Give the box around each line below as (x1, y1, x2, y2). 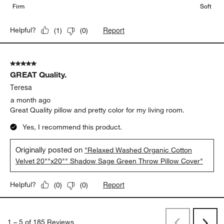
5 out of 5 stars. (10, 59, 60, 68)
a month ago (10, 95, 51, 105)
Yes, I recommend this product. (22, 122, 122, 132)
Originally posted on (15, 145, 85, 154)
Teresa (10, 82, 32, 92)
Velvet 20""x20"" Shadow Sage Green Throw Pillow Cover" (15, 156, 203, 166)
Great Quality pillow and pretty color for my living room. (10, 105, 185, 115)
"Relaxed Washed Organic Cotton (84, 145, 192, 155)
